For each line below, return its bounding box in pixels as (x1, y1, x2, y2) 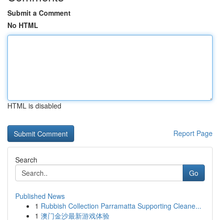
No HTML (7, 20, 38, 30)
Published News (15, 191, 65, 201)
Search (15, 155, 37, 165)
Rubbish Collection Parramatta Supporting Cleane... (41, 201, 201, 211)
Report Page (173, 128, 213, 138)
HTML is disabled (7, 101, 61, 110)
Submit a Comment (7, 8, 71, 18)
